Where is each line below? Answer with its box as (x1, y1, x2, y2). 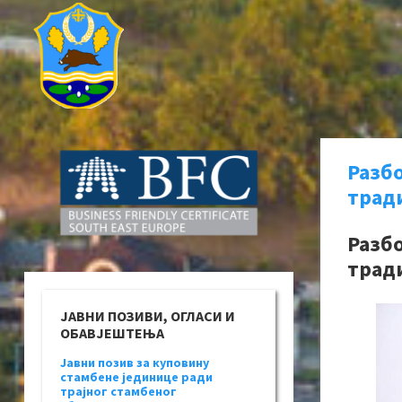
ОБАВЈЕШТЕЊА (60, 324, 164, 343)
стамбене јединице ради (60, 369, 213, 386)
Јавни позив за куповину (60, 354, 209, 371)
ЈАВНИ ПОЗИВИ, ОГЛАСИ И (60, 307, 235, 326)
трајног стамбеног (60, 383, 177, 400)
